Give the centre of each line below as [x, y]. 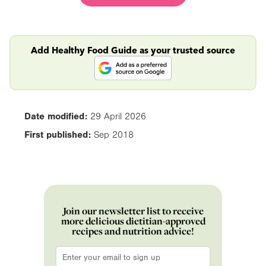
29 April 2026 [118, 116]
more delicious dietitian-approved [133, 221]
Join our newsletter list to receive [133, 210]
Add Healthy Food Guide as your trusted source [133, 50]
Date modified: [56, 116]
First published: [58, 134]
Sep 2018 [114, 134]
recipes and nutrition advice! [133, 231]
